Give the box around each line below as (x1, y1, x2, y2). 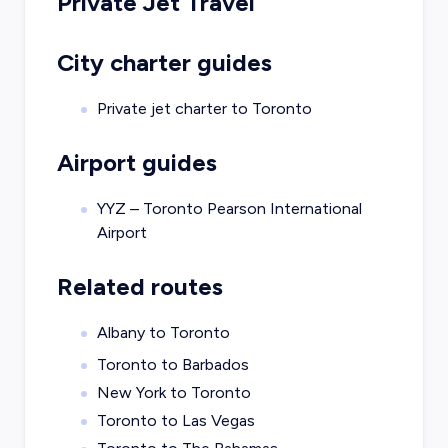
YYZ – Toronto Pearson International (96, 199, 362, 219)
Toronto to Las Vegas (96, 411, 255, 431)
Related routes (56, 272, 223, 302)
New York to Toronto (96, 383, 251, 403)
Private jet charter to (96, 99, 252, 119)
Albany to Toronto (96, 323, 230, 343)
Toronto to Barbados (96, 355, 249, 375)
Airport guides (56, 148, 217, 178)
